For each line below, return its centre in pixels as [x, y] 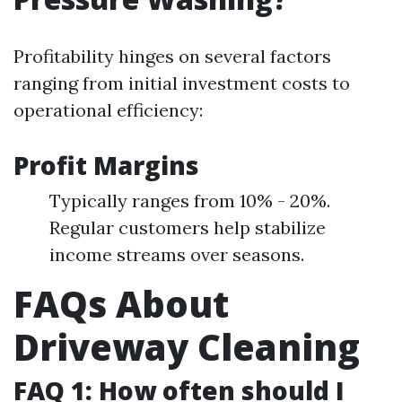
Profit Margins [106, 165]
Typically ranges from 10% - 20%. [190, 201]
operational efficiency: [108, 110]
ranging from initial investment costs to [182, 83]
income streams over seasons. [177, 254]
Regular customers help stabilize [188, 227]
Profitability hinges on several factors [172, 56]
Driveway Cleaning [187, 347]
